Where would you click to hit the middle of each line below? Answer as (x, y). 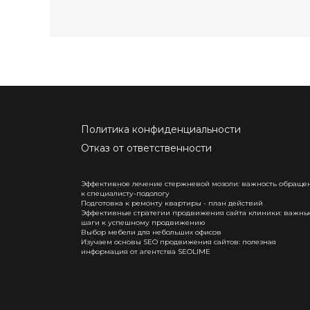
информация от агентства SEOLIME (146, 251)
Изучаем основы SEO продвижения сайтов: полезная (179, 241)
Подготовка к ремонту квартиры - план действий (172, 203)
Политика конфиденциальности (161, 129)
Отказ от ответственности (146, 148)
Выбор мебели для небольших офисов (151, 232)
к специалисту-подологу (125, 193)
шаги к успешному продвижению (143, 222)
